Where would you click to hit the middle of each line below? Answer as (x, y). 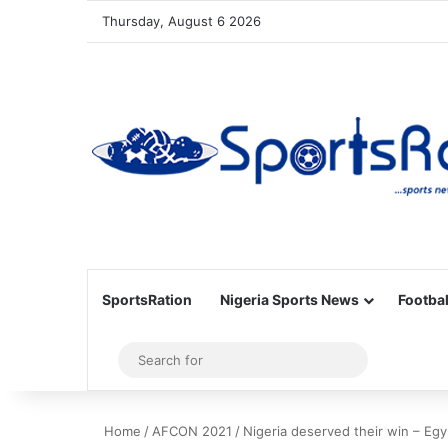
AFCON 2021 (192, 431)
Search (381, 359)
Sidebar (140, 360)
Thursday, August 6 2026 (181, 21)
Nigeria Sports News (289, 299)
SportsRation (147, 299)
